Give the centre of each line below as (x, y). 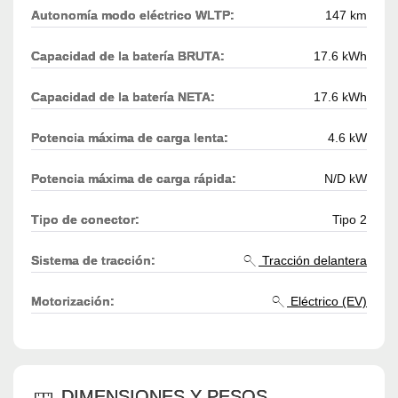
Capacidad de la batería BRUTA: (128, 56)
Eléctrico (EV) (327, 302)
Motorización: (73, 302)
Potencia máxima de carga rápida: (134, 179)
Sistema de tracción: (93, 261)
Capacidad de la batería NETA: (123, 97)
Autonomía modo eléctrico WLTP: (133, 16)
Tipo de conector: (85, 220)
